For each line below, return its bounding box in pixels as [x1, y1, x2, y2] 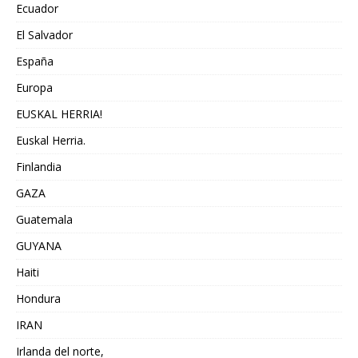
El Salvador [16, 26, 73, 42]
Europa [16, 79, 53, 95]
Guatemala [16, 211, 73, 227]
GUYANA [16, 237, 62, 253]
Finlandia [16, 158, 62, 174]
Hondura [16, 290, 61, 306]
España [16, 53, 54, 69]
